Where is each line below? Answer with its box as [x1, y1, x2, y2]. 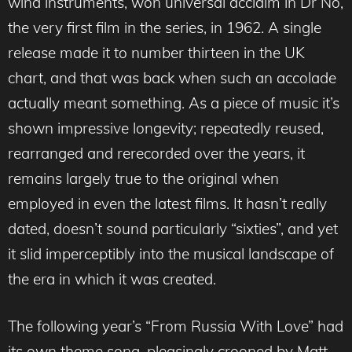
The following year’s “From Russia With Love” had [8, 317, 343, 336]
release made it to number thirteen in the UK [8, 42, 305, 62]
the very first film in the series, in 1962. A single [8, 17, 321, 37]
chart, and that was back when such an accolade [8, 68, 336, 87]
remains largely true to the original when [8, 168, 279, 188]
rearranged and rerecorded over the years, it [8, 143, 305, 163]
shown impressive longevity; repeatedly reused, [8, 118, 324, 137]
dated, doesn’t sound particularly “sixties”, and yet [8, 218, 338, 238]
